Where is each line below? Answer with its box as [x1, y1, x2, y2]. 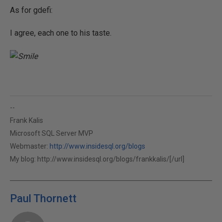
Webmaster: [10, 142, 50, 150]
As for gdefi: [10, 5, 53, 15]
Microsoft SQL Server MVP [10, 129, 93, 137]
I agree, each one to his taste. [10, 28, 111, 38]
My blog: [10, 155, 37, 163]
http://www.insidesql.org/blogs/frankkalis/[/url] [37, 155, 184, 163]
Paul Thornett [10, 192, 76, 205]
